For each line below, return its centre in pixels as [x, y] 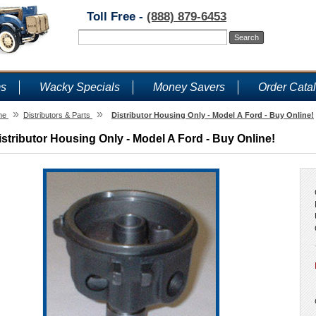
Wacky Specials [80, 87]
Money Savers [189, 87]
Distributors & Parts [57, 115]
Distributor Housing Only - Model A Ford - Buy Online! [213, 115]
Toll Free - [117, 17]
